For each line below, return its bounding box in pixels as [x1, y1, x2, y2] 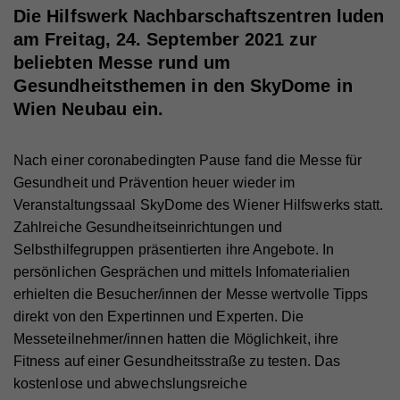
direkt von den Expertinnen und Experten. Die [13, 309, 304, 324]
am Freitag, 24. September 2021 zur [13, 29, 317, 49]
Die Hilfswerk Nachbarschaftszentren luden [13, 6, 385, 26]
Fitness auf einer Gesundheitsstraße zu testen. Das [13, 354, 340, 369]
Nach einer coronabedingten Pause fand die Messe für [13, 153, 362, 168]
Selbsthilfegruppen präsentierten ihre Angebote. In [13, 242, 334, 257]
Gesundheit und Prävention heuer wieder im [13, 175, 296, 190]
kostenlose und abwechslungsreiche [13, 376, 247, 391]
